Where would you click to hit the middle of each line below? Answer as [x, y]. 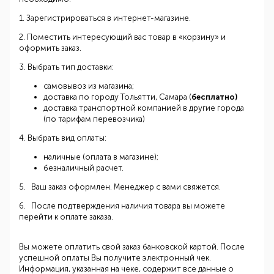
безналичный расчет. [83, 168]
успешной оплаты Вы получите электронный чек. [115, 258]
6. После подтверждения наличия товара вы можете [122, 206]
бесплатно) [214, 97]
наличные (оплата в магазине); [101, 157]
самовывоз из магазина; [89, 86]
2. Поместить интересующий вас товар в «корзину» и [122, 37]
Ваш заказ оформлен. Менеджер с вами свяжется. [126, 187]
